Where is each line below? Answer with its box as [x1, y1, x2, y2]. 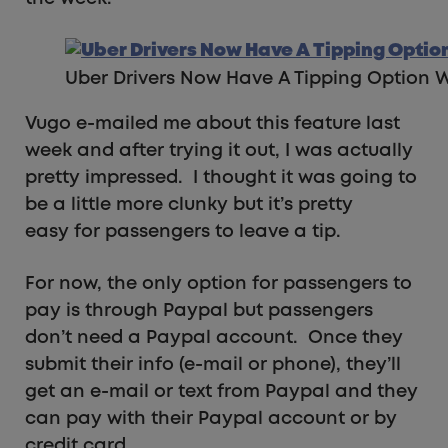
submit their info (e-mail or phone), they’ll [25, 356, 401, 373]
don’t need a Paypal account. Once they [25, 329, 403, 346]
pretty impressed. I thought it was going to [25, 169, 417, 186]
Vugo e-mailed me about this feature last [25, 115, 400, 132]
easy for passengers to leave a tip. [25, 223, 341, 240]
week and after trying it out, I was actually [25, 142, 413, 159]
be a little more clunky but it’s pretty [25, 196, 353, 213]
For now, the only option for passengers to [25, 275, 412, 292]
